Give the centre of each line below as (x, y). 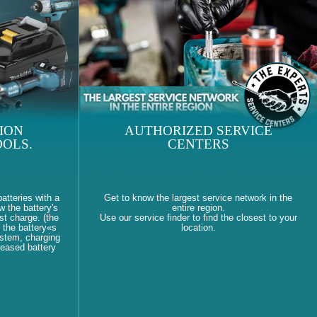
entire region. (198, 208)
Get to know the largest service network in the (198, 198)
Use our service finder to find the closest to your (198, 218)
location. (198, 228)
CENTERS (198, 144)
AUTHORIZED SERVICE (198, 131)
